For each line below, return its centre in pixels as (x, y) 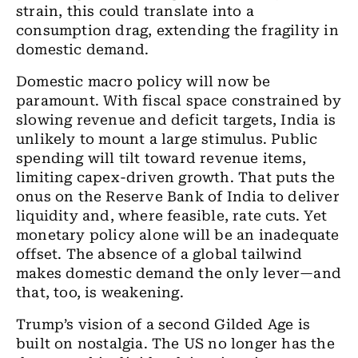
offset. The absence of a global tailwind (159, 254)
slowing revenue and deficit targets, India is (176, 120)
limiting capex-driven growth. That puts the (176, 177)
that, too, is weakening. (100, 292)
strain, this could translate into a (135, 11)
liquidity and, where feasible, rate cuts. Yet (172, 216)
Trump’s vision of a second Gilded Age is (163, 324)
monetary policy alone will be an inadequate (178, 235)
